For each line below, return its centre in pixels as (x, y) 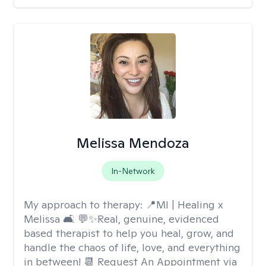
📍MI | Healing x (184, 205)
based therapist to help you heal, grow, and (129, 233)
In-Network (133, 171)
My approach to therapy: (85, 205)
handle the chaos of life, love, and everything (132, 247)
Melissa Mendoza (133, 143)
